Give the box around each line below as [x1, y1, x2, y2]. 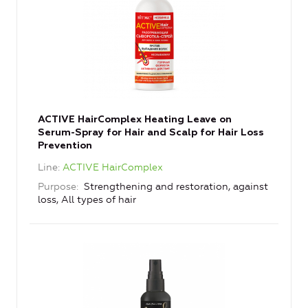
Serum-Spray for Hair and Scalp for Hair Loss [38, 128, 264, 138]
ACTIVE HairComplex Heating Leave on [38, 115, 232, 125]
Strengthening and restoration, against [81, 181, 268, 193]
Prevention [38, 141, 92, 151]
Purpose [38, 181, 76, 193]
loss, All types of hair [38, 194, 136, 206]
